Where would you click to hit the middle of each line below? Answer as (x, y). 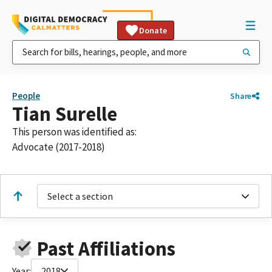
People (26, 96)
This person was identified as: (74, 132)
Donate (153, 30)
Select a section (80, 196)
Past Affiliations (106, 248)
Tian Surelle (65, 114)
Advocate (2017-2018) (59, 147)
